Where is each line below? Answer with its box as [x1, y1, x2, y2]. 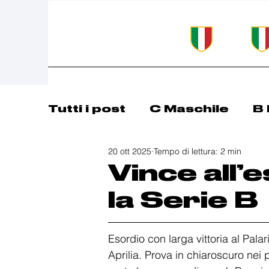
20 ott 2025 [108, 146, 151, 157]
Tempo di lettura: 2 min [154, 146, 241, 157]
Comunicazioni [72, 150, 180, 163]
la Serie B [108, 185, 258, 213]
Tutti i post [48, 102, 125, 115]
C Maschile [150, 102, 229, 115]
